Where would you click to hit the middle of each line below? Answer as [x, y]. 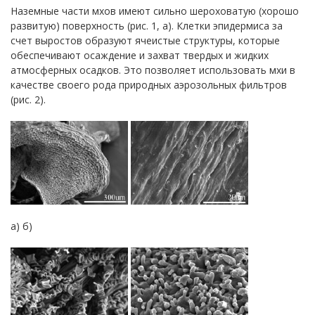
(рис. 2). [28, 99]
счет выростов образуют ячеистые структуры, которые [145, 40]
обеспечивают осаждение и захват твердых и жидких [140, 55]
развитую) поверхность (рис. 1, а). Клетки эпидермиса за [147, 26]
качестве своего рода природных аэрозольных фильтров [149, 85]
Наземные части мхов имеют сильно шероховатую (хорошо [155, 11]
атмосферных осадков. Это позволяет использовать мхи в [153, 70]
